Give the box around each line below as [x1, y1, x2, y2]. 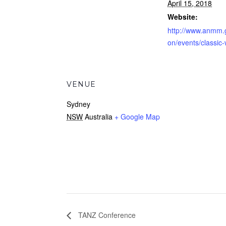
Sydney [67, 99, 91, 109]
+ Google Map [115, 111, 160, 122]
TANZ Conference [76, 209, 136, 220]
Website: [167, 12, 198, 22]
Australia [85, 111, 113, 122]
